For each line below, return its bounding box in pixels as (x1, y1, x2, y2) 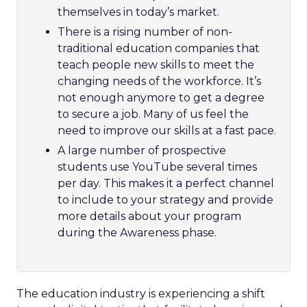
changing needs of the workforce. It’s (58, 75, 261, 88)
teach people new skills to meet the (58, 58, 254, 71)
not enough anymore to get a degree (58, 91, 265, 104)
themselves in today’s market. (58, 5, 222, 19)
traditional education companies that (58, 42, 260, 55)
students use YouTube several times (58, 160, 257, 173)
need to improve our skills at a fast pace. (58, 124, 276, 137)
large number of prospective (68, 144, 226, 157)
